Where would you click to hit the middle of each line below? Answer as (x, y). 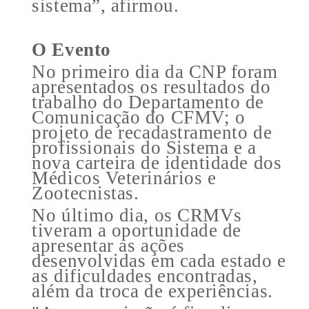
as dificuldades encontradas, (145, 276)
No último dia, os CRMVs (137, 215)
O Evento (71, 49)
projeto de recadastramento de (152, 132)
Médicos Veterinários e (124, 178)
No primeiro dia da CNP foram (155, 71)
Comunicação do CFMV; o (139, 117)
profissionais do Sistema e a (144, 147)
